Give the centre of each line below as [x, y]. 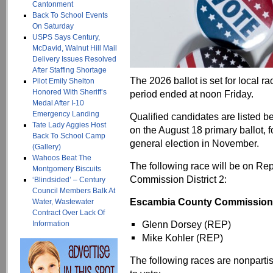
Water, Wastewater [63, 202]
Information [51, 224]
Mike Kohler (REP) [183, 238]
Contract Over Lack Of [69, 213]
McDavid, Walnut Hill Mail [75, 48]
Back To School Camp [69, 136]
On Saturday [53, 26]
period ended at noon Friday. [192, 94]
